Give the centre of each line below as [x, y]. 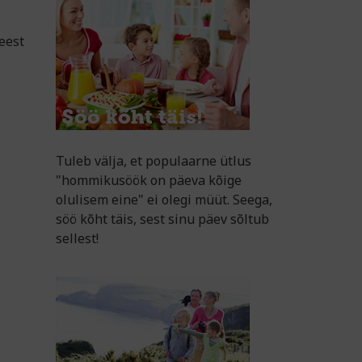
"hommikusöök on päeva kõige [148, 180]
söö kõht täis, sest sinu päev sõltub [162, 219]
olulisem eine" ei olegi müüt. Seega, [164, 199]
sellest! [77, 238]
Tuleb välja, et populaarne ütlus [153, 160]
